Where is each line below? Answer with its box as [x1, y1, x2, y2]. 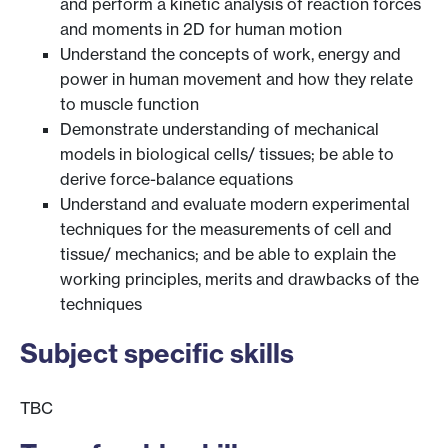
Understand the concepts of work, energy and [60, 44, 401, 65]
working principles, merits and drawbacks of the [60, 269, 419, 290]
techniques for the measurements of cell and [60, 219, 392, 240]
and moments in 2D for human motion [60, 19, 342, 40]
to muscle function [60, 94, 199, 115]
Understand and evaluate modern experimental [60, 194, 410, 215]
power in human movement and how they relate [60, 69, 413, 90]
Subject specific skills [20, 337, 294, 371]
